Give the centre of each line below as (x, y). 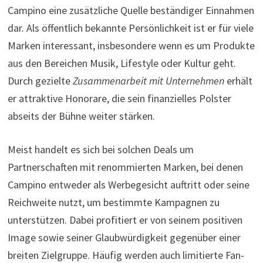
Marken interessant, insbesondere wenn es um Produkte (131, 45)
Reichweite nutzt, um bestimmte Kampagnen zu (113, 202)
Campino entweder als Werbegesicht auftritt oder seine (128, 184)
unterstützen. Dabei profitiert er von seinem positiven (125, 220)
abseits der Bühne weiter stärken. (81, 116)
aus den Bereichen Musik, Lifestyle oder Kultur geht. (122, 63)
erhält (238, 80)
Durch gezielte (40, 80)
